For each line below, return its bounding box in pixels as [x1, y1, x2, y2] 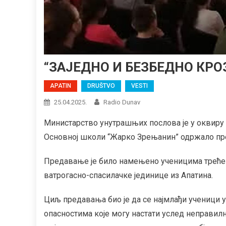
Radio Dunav [103, 98, 140, 106]
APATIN [50, 82, 71, 89]
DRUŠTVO [87, 82, 115, 89]
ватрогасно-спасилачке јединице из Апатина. [44, 170, 213, 180]
